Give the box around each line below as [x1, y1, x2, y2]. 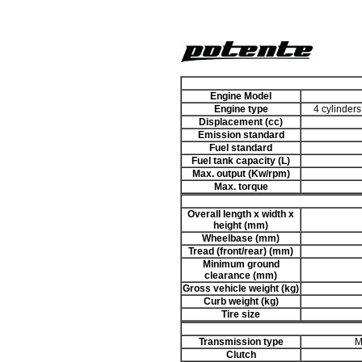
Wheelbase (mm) [202, 233, 280, 245]
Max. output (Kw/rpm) [192, 168, 290, 180]
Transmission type [198, 336, 284, 348]
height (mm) [213, 220, 268, 232]
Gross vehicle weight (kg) [183, 283, 299, 295]
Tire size [221, 309, 260, 321]
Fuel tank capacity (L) [192, 155, 290, 167]
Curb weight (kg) [203, 296, 279, 308]
